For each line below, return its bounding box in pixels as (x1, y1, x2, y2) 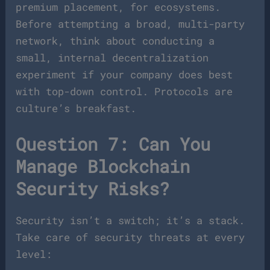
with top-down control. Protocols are (16, 84, 233, 99)
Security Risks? (16, 177, 170, 201)
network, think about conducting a (16, 34, 215, 48)
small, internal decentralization (16, 51, 209, 65)
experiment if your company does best (16, 67, 233, 82)
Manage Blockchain (16, 155, 190, 178)
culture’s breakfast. (16, 101, 137, 116)
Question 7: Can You (16, 133, 211, 156)
